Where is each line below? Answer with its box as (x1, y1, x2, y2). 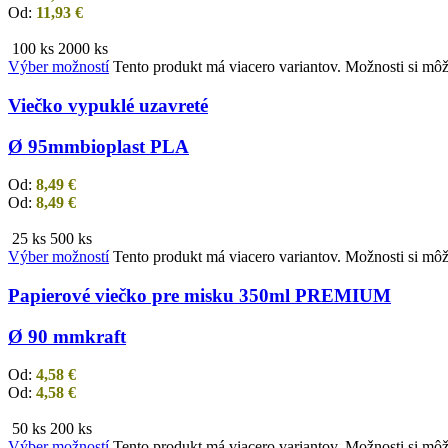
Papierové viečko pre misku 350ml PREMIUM (8, 284, 391, 306)
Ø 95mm (8, 135, 80, 157)
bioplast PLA (80, 135, 189, 157)
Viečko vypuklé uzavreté (8, 94, 208, 116)
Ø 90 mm (8, 325, 85, 347)
